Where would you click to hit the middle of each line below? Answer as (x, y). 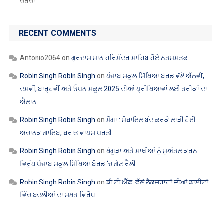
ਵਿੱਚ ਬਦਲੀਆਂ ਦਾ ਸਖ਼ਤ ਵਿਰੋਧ (57, 195)
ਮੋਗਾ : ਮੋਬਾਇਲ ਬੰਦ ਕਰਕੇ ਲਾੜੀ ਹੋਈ (151, 120)
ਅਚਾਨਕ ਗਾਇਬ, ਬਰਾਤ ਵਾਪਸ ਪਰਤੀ (66, 132)
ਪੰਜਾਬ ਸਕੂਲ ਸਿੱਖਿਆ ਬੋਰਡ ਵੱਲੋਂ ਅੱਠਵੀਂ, (155, 76)
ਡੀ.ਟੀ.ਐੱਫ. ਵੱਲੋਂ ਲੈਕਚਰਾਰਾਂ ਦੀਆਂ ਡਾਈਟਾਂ (157, 182)
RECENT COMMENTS (57, 33)
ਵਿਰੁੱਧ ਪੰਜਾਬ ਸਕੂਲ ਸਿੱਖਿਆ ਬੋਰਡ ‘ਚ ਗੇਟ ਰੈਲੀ (77, 164)
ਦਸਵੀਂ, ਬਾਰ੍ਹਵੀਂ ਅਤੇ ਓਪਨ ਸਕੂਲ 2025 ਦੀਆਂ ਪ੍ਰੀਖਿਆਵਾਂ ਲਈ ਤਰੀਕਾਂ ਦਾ (113, 89)
